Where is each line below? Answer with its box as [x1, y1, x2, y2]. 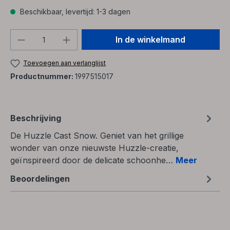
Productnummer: [10, 72, 75, 81]
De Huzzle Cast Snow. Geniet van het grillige [10, 130, 184, 141]
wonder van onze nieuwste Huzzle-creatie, [10, 143, 179, 154]
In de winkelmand [116, 34, 186, 45]
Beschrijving [10, 113, 61, 124]
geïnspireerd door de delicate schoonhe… [10, 155, 176, 166]
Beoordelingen [10, 174, 70, 184]
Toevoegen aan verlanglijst [23, 59, 106, 67]
